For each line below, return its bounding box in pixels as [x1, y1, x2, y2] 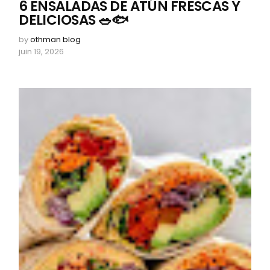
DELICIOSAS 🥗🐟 [19, 10, 128, 30]
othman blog [30, 34, 81, 46]
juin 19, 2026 [19, 46, 64, 58]
